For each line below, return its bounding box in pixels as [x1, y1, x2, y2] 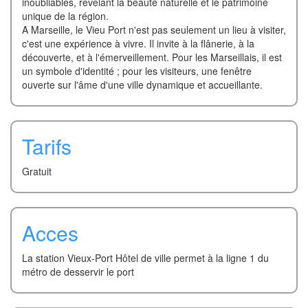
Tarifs [21, 131, 71, 162]
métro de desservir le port [21, 265, 134, 279]
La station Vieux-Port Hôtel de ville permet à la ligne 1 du [21, 251, 269, 265]
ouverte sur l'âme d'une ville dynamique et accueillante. [21, 78, 263, 92]
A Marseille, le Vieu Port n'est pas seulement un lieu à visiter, [21, 23, 286, 37]
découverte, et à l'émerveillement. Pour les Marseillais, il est [21, 50, 282, 65]
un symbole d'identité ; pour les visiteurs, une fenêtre [21, 64, 252, 78]
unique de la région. [21, 9, 109, 23]
